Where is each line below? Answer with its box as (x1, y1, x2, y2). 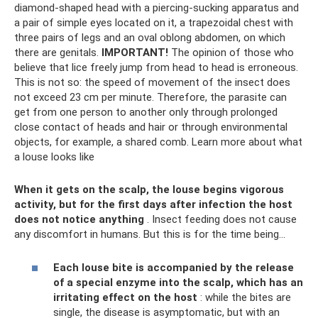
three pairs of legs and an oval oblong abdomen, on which (14, 31, 285, 45)
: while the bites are (197, 290, 291, 304)
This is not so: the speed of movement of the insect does (14, 76, 290, 89)
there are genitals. (14, 46, 102, 60)
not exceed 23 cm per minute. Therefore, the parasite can (14, 91, 287, 104)
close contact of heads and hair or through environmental (14, 121, 287, 134)
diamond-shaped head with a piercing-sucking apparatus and (14, 1, 299, 15)
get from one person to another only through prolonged (14, 106, 278, 119)
